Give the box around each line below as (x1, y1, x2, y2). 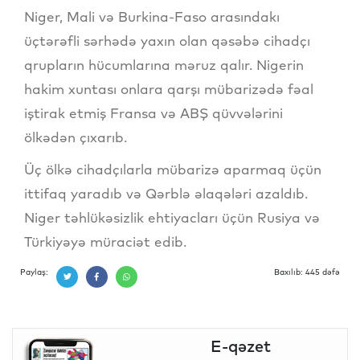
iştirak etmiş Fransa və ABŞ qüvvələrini (24, 104, 283, 121)
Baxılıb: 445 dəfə (274, 266, 340, 277)
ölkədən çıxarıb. (24, 128, 127, 145)
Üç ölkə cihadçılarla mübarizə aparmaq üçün (24, 160, 321, 178)
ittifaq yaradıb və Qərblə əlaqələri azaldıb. (24, 184, 308, 202)
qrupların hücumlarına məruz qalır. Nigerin (24, 55, 304, 73)
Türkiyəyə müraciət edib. (24, 232, 186, 250)
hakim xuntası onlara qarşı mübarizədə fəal (24, 80, 313, 97)
